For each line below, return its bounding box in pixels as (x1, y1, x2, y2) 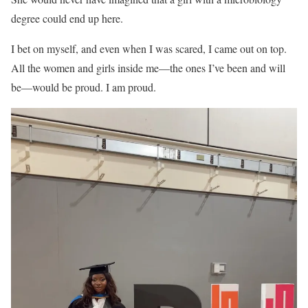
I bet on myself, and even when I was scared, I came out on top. (11, 41, 287, 56)
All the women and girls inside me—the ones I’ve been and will (11, 60, 285, 75)
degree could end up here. (11, 10, 123, 25)
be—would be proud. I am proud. (11, 79, 156, 94)
